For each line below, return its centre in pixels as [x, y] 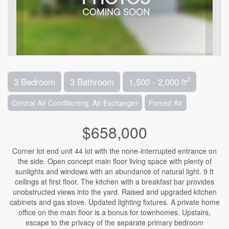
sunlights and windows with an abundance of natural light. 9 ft [114, 171]
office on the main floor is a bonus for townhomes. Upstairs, [114, 212]
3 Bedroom [35, 81]
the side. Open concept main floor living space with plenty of [114, 161]
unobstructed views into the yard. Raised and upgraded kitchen [114, 191]
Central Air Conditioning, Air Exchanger [75, 102]
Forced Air [166, 102]
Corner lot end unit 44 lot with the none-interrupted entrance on [114, 151]
